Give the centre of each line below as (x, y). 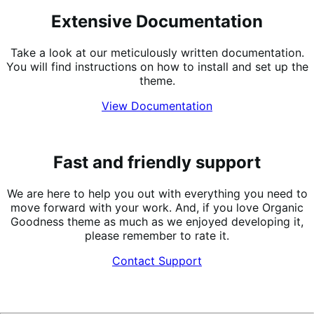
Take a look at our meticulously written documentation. (157, 52)
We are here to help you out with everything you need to (157, 193)
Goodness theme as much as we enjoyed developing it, (157, 221)
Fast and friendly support (157, 162)
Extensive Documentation (157, 22)
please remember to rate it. (157, 235)
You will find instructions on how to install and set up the (157, 66)
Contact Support (157, 260)
